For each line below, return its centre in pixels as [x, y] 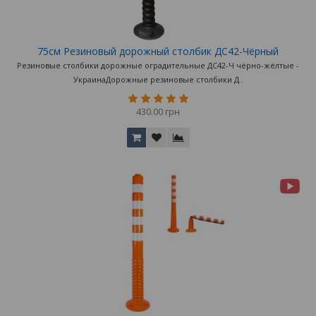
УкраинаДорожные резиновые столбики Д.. [158, 80]
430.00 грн [158, 112]
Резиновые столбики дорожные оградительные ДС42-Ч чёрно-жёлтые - [158, 66]
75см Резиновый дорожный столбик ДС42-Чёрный [158, 51]
